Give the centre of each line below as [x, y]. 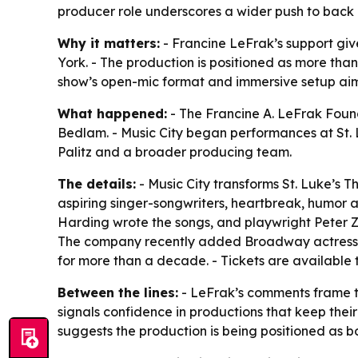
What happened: [112, 114]
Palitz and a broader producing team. [175, 152]
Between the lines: [118, 293]
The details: [97, 184]
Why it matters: [109, 44]
